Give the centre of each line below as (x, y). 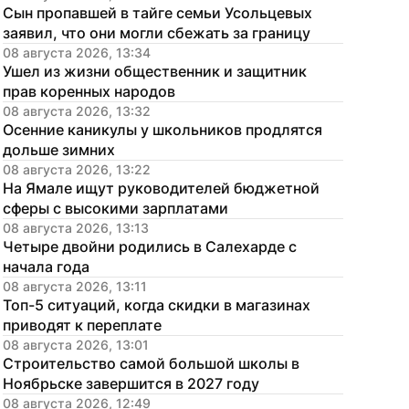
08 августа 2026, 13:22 (77, 169)
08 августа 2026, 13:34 (77, 52)
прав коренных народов (89, 91)
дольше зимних (59, 150)
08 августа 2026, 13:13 (76, 228)
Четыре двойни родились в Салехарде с (150, 246)
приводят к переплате (82, 325)
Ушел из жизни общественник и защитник (155, 71)
